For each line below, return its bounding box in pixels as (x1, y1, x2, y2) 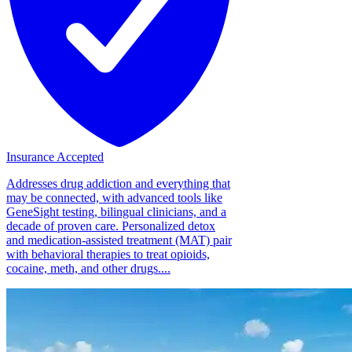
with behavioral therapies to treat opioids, (6, 247, 210, 261)
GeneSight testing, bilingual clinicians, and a (6, 204, 226, 218)
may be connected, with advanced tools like (6, 190, 222, 204)
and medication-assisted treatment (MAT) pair (6, 233, 232, 247)
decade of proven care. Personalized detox (6, 218, 215, 233)
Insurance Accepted (6, 149, 104, 163)
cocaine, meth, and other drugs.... (6, 261, 170, 275)
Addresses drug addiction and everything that (6, 176, 230, 190)
